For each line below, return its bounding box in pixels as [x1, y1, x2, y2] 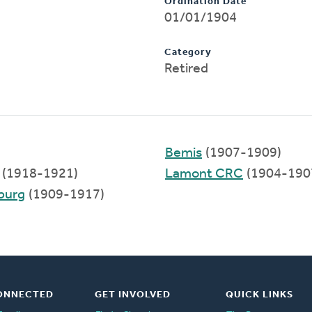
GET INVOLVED [94, 289, 171, 300]
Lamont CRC [165, 166, 243, 181]
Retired [164, 61, 208, 76]
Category [164, 47, 212, 58]
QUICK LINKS [225, 289, 293, 300]
